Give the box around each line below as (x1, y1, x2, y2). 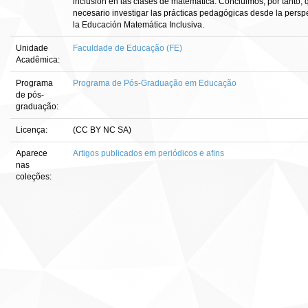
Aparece (16, 148, 47, 158)
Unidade (16, 43, 48, 53)
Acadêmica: (16, 55, 62, 65)
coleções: (16, 172, 52, 181)
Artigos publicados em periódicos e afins (73, 148, 224, 158)
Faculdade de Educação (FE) (73, 43, 182, 53)
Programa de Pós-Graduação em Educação (73, 78, 236, 88)
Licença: (16, 125, 49, 135)
